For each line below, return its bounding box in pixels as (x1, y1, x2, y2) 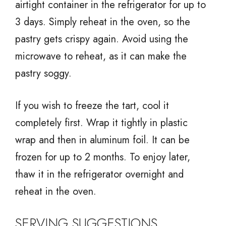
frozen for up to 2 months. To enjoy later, (15, 149, 190, 164)
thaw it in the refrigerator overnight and (15, 166, 184, 182)
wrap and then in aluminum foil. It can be (15, 132, 190, 147)
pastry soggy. (15, 66, 72, 81)
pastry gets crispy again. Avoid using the (15, 31, 188, 46)
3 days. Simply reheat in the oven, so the (15, 14, 190, 29)
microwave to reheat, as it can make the (15, 48, 187, 64)
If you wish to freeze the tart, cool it (15, 98, 169, 113)
